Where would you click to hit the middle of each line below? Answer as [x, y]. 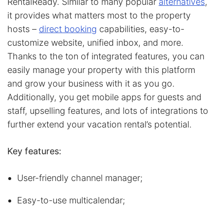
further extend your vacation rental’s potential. [100, 124]
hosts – [23, 29]
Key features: [34, 151]
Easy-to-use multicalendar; [71, 200]
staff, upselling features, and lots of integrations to [108, 110]
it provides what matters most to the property [99, 15]
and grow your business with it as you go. [91, 83]
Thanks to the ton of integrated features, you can [106, 56]
